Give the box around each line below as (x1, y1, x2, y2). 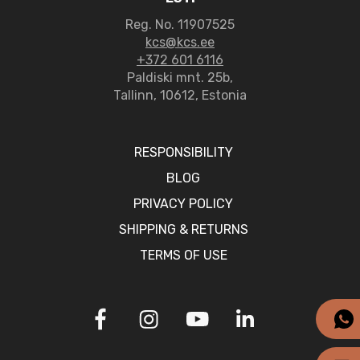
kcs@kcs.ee (145, 35, 215, 50)
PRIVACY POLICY (133, 196, 233, 211)
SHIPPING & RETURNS (118, 222, 248, 237)
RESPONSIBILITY (133, 145, 233, 160)
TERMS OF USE (139, 247, 227, 263)
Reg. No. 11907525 (125, 17, 235, 32)
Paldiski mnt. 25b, (127, 70, 233, 85)
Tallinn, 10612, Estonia (113, 88, 247, 103)
